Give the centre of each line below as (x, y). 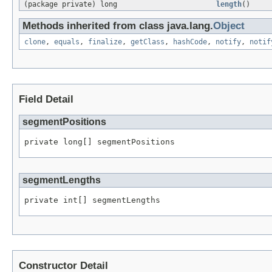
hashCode (190, 42)
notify (228, 42)
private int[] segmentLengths (92, 200)
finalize (105, 42)
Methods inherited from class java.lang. (118, 26)
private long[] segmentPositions (100, 142)
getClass (148, 42)
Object (229, 26)
